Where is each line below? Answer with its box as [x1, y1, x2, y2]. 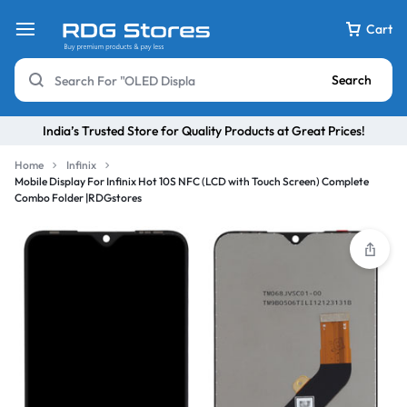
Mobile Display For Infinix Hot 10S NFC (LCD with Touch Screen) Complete [15, 174, 369, 188]
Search [332, 72, 372, 88]
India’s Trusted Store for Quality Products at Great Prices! [42, 122, 365, 139]
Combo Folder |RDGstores [15, 191, 142, 204]
